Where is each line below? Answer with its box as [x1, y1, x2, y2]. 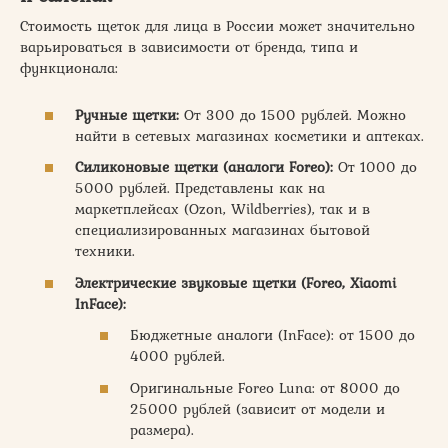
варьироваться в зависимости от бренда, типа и [20, 36, 358, 58]
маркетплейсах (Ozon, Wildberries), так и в [75, 198, 370, 220]
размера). [130, 418, 194, 441]
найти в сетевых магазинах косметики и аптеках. [75, 124, 424, 147]
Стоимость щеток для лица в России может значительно [20, 15, 415, 37]
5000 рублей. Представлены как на [75, 177, 325, 199]
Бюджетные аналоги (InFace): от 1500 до [130, 324, 415, 346]
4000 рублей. [130, 345, 225, 367]
